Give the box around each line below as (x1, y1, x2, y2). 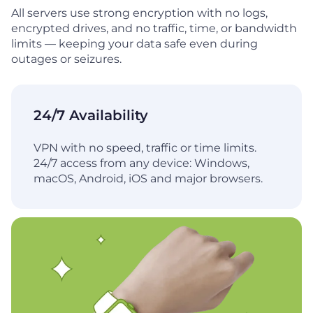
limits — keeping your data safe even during (11, 36, 258, 50)
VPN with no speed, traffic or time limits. (34, 141, 256, 155)
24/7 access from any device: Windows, (34, 156, 249, 170)
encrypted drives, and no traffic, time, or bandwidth (11, 21, 297, 35)
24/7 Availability (34, 107, 148, 124)
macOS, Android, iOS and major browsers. (34, 172, 263, 186)
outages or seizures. (11, 52, 122, 66)
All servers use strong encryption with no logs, (11, 6, 268, 20)
